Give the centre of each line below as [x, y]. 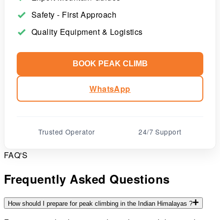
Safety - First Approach [74, 14]
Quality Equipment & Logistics [87, 31]
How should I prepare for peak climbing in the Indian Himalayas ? [100, 203]
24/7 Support [160, 131]
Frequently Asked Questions [87, 179]
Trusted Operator [67, 131]
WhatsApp [110, 88]
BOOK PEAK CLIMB [110, 63]
